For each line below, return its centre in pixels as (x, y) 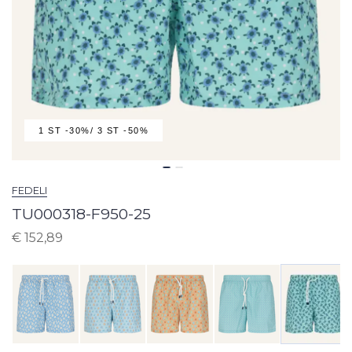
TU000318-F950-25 (81, 214)
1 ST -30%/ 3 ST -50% (93, 130)
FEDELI (29, 190)
